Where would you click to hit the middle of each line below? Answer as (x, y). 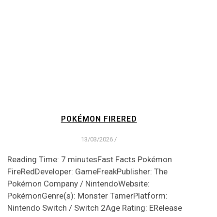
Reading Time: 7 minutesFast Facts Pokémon (89, 159)
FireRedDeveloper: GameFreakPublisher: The (87, 171)
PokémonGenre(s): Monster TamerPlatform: (87, 195)
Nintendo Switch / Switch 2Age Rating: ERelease (94, 208)
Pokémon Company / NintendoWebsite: (78, 183)
